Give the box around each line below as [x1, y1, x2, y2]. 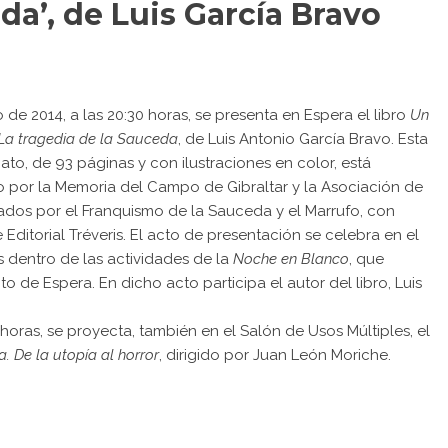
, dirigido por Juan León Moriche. [159, 346, 391, 364]
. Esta [391, 130, 428, 148]
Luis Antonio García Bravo [208, 130, 391, 148]
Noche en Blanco [233, 250, 349, 268]
